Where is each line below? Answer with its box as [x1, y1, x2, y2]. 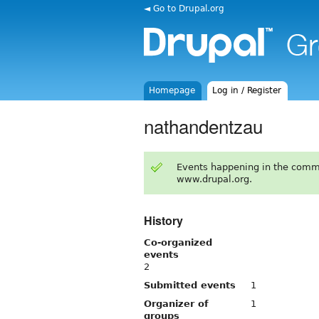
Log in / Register [212, 85, 282, 95]
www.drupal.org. [176, 173, 252, 184]
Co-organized [144, 236, 212, 248]
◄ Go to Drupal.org [144, 3, 224, 14]
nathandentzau [144, 112, 263, 139]
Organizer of [144, 298, 209, 309]
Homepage [149, 85, 196, 95]
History [144, 211, 183, 229]
